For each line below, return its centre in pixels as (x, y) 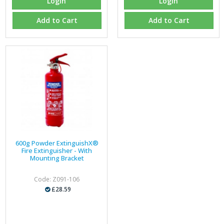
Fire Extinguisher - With (57, 150)
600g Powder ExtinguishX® (57, 143)
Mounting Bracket (57, 158)
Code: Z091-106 (56, 179)
